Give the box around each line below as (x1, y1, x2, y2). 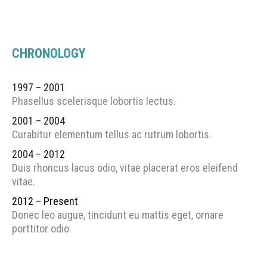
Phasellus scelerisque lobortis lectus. (12, 95, 176, 107)
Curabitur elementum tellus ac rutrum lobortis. (12, 128, 212, 141)
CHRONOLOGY (12, 46, 85, 61)
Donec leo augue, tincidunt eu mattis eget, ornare (12, 209, 223, 221)
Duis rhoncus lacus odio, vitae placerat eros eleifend (12, 162, 238, 174)
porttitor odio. (12, 222, 72, 235)
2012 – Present (12, 195, 78, 207)
